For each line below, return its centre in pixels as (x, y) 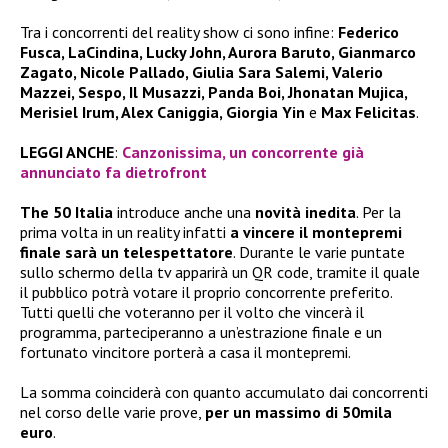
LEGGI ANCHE (67, 152)
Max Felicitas (368, 112)
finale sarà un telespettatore (126, 252)
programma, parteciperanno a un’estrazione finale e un (201, 332)
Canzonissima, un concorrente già (243, 152)
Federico (366, 32)
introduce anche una (184, 212)
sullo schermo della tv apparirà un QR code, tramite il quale (220, 272)
